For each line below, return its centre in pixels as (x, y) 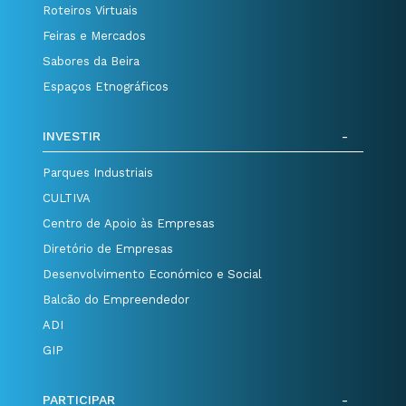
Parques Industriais (98, 172)
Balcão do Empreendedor (116, 299)
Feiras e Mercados (95, 35)
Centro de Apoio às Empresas (129, 223)
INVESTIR (72, 135)
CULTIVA (67, 198)
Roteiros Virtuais (91, 10)
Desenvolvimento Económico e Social (153, 274)
